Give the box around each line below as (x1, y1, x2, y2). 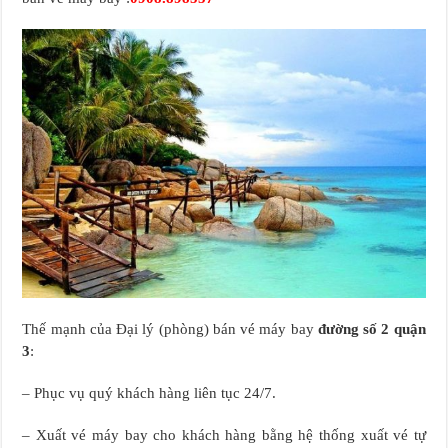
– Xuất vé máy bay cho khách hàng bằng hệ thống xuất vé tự (22, 426, 426, 443)
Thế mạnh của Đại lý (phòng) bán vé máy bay (22, 320, 318, 337)
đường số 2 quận (317, 320, 426, 337)
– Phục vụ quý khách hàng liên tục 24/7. (22, 384, 277, 401)
